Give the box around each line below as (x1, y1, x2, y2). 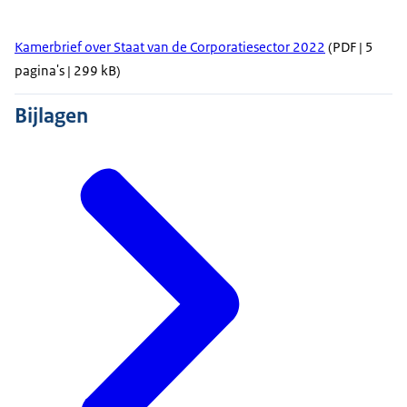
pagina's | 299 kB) (15, 62, 121, 80)
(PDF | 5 (325, 38, 373, 56)
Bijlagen (15, 102, 88, 130)
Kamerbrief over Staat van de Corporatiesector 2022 (15, 38, 325, 56)
